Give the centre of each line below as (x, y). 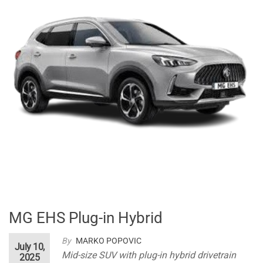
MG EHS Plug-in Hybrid (86, 218)
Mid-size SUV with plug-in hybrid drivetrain (149, 255)
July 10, (29, 247)
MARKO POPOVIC (109, 241)
